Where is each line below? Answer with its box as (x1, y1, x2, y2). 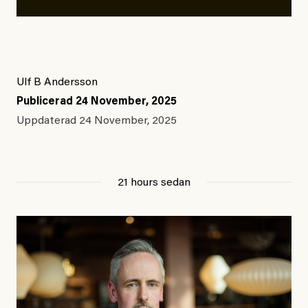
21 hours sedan (118, 177, 190, 189)
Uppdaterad (16, 115, 79, 127)
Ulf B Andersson (16, 77, 98, 89)
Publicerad (16, 96, 76, 108)
